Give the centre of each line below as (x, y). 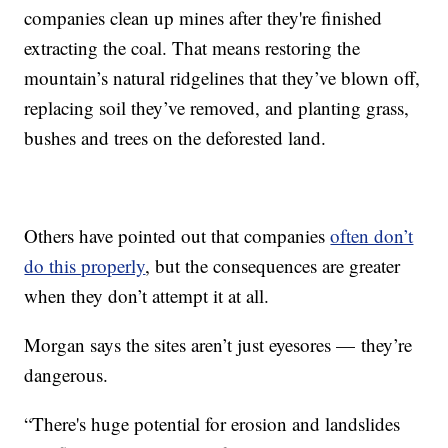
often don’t (372, 235)
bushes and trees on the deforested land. (175, 137)
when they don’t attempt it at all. (147, 295)
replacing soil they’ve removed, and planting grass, (217, 107)
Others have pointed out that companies (177, 235)
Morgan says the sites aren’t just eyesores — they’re (218, 344)
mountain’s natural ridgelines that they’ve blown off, (222, 77)
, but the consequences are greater (273, 265)
